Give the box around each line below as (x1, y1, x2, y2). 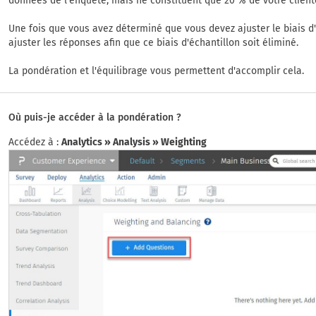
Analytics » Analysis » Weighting (61, 136, 207, 148)
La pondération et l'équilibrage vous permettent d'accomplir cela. (8, 65, 304, 77)
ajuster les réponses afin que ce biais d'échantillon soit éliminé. (8, 37, 298, 49)
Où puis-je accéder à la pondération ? (8, 111, 181, 123)
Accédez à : (8, 136, 61, 148)
